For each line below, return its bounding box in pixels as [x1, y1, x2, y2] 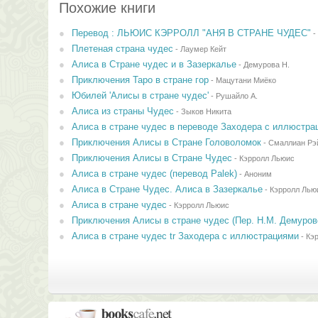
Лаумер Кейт [180, 45, 226, 53]
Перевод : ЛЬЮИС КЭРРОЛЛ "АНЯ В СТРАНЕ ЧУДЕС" [71, 28, 311, 38]
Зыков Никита [180, 107, 231, 116]
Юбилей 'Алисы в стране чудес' [71, 90, 209, 101]
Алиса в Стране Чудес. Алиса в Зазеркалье [71, 184, 263, 194]
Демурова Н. [243, 60, 290, 69]
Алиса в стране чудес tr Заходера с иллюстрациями [71, 231, 299, 241]
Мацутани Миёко [215, 76, 276, 84]
